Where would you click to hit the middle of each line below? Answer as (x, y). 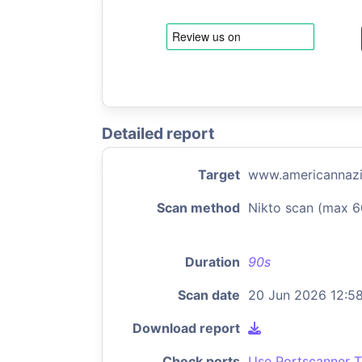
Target (219, 175)
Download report (186, 328)
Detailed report (158, 133)
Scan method (198, 208)
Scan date (209, 295)
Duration (213, 262)
